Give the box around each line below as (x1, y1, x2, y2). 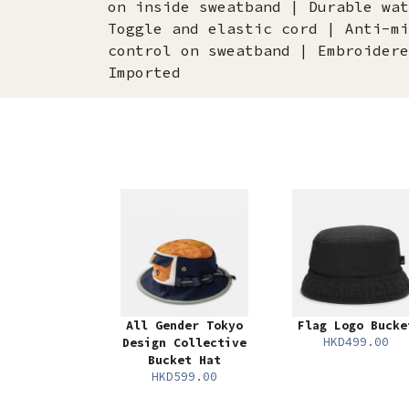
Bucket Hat (148, 352, 221, 369)
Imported (108, 63, 181, 82)
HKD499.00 (323, 334, 389, 351)
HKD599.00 (152, 369, 217, 385)
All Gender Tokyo (126, 318, 243, 334)
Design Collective (122, 335, 246, 351)
